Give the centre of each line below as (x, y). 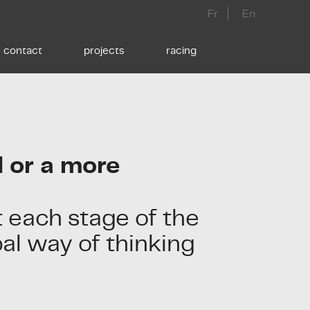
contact (22, 51)
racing (181, 51)
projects (104, 51)
